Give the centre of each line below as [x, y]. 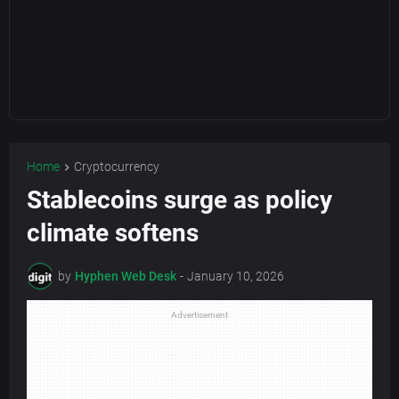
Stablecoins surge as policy [179, 200]
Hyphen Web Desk [126, 276]
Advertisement [199, 315]
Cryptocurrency [117, 167]
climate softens [113, 233]
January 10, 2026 [236, 276]
